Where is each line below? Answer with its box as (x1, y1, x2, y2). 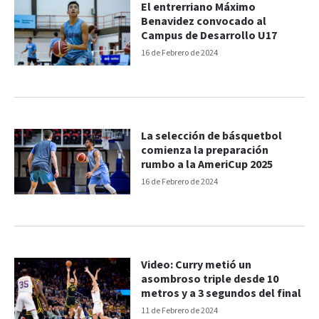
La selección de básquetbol (141, 129, 283, 145)
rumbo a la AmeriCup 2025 (141, 157, 273, 173)
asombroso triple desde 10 (141, 271, 279, 287)
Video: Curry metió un (141, 257, 252, 273)
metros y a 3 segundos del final (141, 286, 302, 301)
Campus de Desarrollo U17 (141, 28, 278, 44)
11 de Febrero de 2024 (141, 305, 219, 316)
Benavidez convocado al (141, 14, 267, 30)
